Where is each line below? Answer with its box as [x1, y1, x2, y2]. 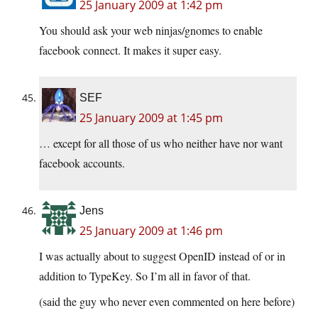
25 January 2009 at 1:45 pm [79, 110, 223, 126]
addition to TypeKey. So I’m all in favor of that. [39, 268, 251, 284]
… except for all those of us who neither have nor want [39, 136, 283, 151]
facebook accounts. [39, 155, 125, 171]
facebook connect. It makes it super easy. [39, 43, 221, 58]
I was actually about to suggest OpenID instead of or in [39, 248, 285, 264]
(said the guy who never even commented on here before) [39, 294, 295, 309]
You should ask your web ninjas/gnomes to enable [39, 23, 263, 38]
